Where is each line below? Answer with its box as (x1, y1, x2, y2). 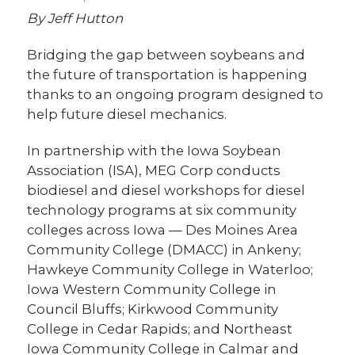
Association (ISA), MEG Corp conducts (27, 162, 281, 179)
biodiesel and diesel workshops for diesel (27, 182, 306, 199)
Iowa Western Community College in (27, 281, 277, 298)
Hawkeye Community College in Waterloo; (27, 261, 314, 278)
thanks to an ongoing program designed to (27, 86, 324, 103)
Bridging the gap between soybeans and (27, 47, 306, 63)
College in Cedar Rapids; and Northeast (27, 321, 293, 338)
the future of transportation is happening (27, 67, 308, 83)
